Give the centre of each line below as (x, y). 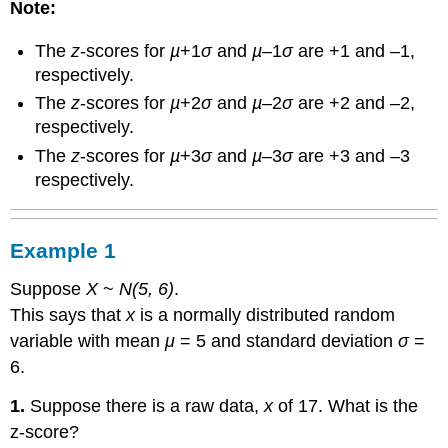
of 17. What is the (346, 406)
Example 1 (63, 251)
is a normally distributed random (265, 315)
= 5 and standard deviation (287, 341)
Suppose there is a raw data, (145, 406)
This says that (68, 315)
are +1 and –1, (354, 51)
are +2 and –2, (354, 103)
